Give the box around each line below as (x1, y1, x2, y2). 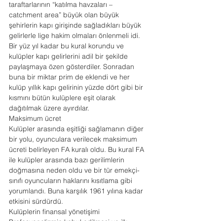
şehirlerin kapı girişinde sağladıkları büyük (9, 21, 143, 30)
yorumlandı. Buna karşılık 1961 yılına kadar (9, 186, 145, 195)
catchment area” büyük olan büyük (9, 10, 121, 19)
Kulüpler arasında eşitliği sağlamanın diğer (9, 124, 146, 133)
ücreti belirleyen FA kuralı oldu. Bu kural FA (9, 145, 146, 154)
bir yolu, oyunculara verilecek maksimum (9, 135, 139, 144)
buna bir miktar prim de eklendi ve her (9, 73, 132, 81)
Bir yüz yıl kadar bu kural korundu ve (9, 41, 126, 50)
